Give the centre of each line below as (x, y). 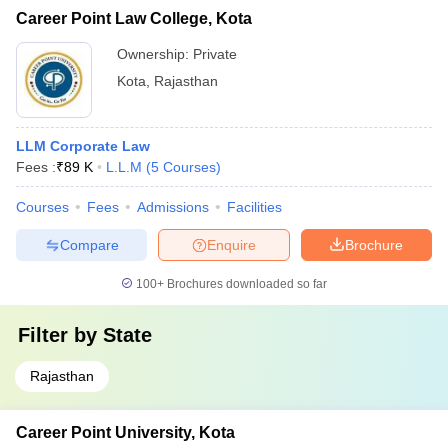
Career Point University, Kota (125, 432)
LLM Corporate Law (83, 146)
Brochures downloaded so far (245, 284)
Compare (89, 244)
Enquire (231, 244)
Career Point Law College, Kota (134, 18)
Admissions (173, 207)
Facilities (254, 207)
